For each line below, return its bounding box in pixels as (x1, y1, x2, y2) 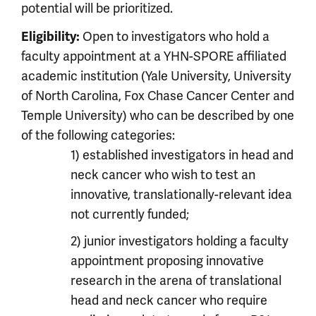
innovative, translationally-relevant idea (71, 187, 292, 202)
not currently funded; (71, 207, 189, 222)
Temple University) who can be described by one (21, 108, 294, 123)
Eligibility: (21, 29, 83, 44)
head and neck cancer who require (71, 293, 267, 308)
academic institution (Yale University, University (21, 68, 291, 84)
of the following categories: (21, 128, 175, 143)
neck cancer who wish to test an (71, 167, 255, 183)
